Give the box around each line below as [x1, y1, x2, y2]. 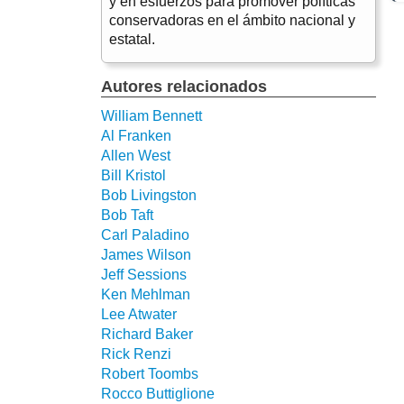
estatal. [109, 32, 155, 48]
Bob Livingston [101, 188, 197, 204]
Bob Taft [101, 207, 153, 224]
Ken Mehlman [101, 287, 190, 303]
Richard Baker [101, 326, 193, 343]
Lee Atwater [101, 307, 177, 323]
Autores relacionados [101, 78, 267, 96]
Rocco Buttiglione [101, 386, 215, 402]
